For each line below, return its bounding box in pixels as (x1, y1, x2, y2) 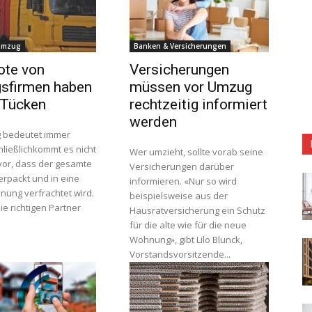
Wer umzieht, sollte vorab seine (130, 146, 263, 158)
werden (130, 114, 177, 130)
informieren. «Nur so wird (130, 175, 237, 187)
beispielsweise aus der (130, 189, 228, 202)
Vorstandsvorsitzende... (130, 248, 231, 260)
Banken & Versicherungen (134, 41, 226, 51)
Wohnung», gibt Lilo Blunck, (130, 233, 242, 246)
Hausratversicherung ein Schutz (130, 204, 265, 217)
